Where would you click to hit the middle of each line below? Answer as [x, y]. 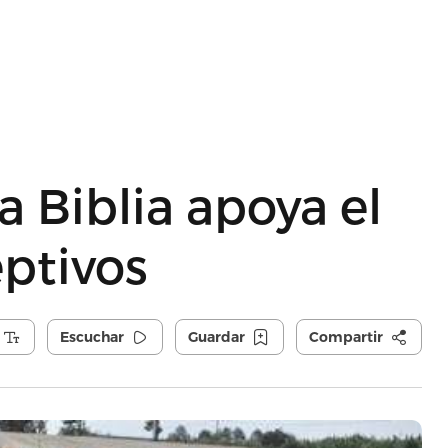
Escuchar [91, 337]
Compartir [345, 337]
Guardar [216, 337]
